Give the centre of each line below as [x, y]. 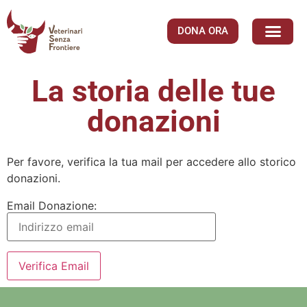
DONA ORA [203, 31]
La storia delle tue [153, 91]
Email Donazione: [52, 205]
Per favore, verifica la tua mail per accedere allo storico [151, 161]
